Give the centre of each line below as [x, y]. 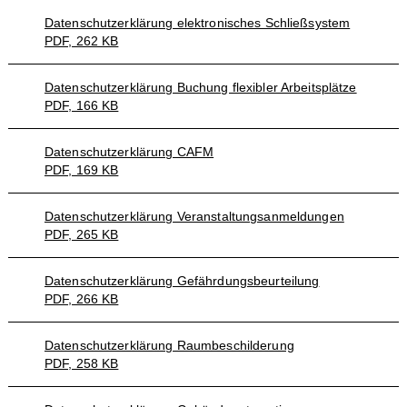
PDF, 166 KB [81, 105]
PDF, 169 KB [81, 170]
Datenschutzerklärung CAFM [129, 152]
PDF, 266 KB [81, 299]
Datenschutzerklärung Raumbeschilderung [169, 345]
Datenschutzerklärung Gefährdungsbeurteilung [182, 281]
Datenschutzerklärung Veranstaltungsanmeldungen [194, 216]
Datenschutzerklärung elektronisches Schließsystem [197, 23]
